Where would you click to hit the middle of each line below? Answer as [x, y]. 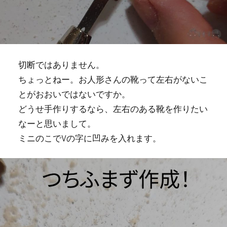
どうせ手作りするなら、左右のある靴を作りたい [113, 108]
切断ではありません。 [61, 64]
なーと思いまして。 [57, 123]
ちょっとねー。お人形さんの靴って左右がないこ [113, 79]
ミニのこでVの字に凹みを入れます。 [89, 138]
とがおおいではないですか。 [74, 93]
